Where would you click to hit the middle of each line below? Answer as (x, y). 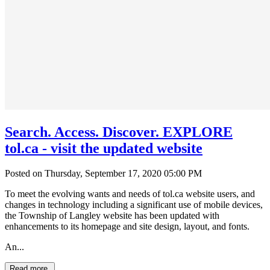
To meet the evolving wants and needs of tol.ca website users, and (130, 194)
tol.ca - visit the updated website (104, 148)
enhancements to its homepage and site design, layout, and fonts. (127, 227)
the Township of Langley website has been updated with (112, 216)
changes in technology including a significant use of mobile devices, (134, 205)
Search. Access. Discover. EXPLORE (119, 132)
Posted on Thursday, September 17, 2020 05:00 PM (103, 174)
